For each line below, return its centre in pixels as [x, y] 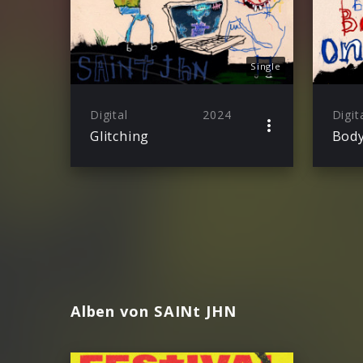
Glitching [120, 136]
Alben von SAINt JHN [154, 311]
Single [266, 66]
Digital [109, 114]
